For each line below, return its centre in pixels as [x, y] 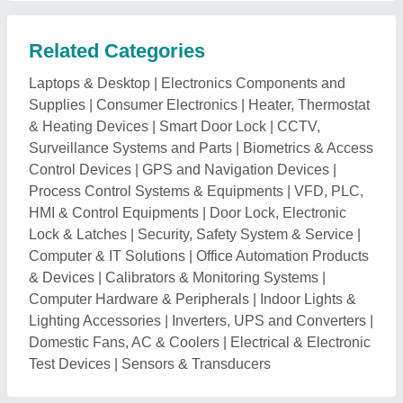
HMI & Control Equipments [114, 213]
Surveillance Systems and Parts [130, 148]
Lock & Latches [78, 235]
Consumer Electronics [167, 105]
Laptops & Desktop [90, 84]
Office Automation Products [282, 256]
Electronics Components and [253, 84]
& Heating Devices [89, 127]
